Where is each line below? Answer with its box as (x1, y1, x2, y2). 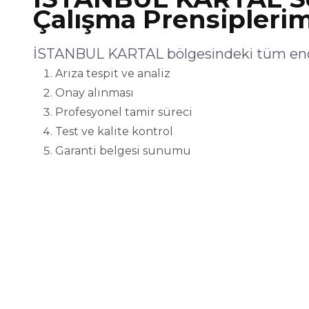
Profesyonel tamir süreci (55, 106, 192, 119)
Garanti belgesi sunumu (55, 144, 191, 158)
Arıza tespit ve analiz (55, 67, 170, 81)
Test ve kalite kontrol (55, 125, 173, 139)
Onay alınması (55, 86, 134, 100)
